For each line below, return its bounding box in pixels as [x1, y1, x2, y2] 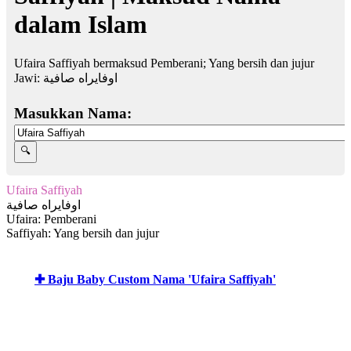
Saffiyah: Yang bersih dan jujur [6, 226, 159, 240]
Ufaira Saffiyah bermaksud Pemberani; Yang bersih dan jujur [14, 56, 314, 70]
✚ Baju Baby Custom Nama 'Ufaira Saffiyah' [34, 272, 276, 286]
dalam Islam [14, 10, 147, 39]
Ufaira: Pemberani [6, 212, 96, 226]
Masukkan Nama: [14, 104, 132, 121]
